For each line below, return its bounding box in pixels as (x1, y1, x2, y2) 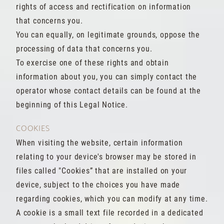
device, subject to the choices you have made (16, 180, 180, 189)
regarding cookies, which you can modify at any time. (16, 194, 208, 203)
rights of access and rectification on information (16, 2, 191, 11)
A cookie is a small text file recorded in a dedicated (16, 208, 203, 217)
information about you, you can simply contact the (16, 72, 197, 81)
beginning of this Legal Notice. (16, 100, 128, 109)
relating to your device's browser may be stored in (16, 152, 196, 161)
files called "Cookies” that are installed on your (16, 166, 187, 175)
